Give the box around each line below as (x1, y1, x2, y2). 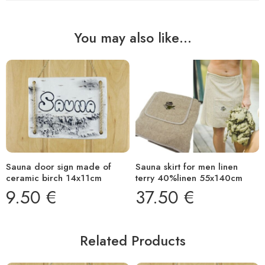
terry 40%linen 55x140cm (135, 172, 243, 185)
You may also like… (73, 28, 192, 49)
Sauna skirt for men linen (135, 160, 238, 174)
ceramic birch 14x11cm (6, 172, 102, 185)
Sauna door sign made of (6, 160, 111, 174)
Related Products (79, 231, 186, 251)
